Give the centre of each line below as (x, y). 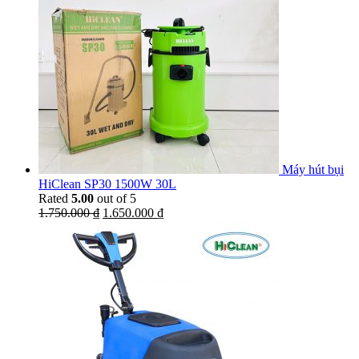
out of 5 (115, 198)
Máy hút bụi (313, 169)
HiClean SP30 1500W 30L (107, 184)
